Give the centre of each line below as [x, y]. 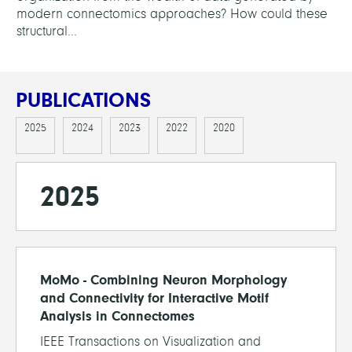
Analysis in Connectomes [117, 315]
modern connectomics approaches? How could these [172, 13]
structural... [46, 31]
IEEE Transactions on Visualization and [150, 341]
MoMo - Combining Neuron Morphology [163, 279]
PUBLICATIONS [83, 99]
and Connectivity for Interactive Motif [154, 297]
